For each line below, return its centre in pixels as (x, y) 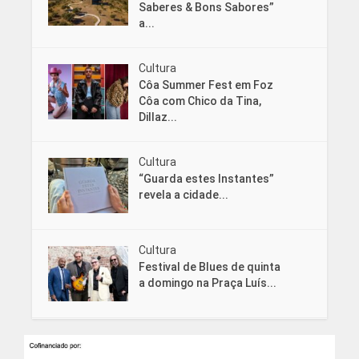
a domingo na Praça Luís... (207, 283)
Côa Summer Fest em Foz (206, 85)
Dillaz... (157, 117)
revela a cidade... (183, 195)
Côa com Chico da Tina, (200, 101)
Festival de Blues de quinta (209, 267)
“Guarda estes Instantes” (206, 179)
